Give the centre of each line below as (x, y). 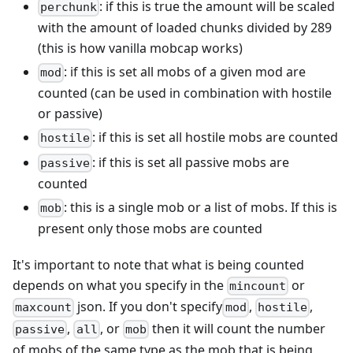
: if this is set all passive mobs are (191, 162)
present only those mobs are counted (150, 229)
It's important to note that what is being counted (158, 265)
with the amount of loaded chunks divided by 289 (185, 28)
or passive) (70, 114)
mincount (258, 286)
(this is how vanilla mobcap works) (140, 48)
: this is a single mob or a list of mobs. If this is (201, 207)
